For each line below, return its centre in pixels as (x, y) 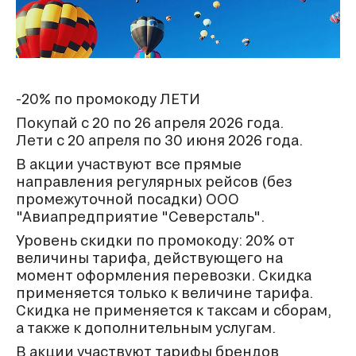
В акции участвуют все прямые (129, 164)
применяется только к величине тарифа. (164, 293)
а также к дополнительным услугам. (146, 328)
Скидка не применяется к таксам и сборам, (174, 310)
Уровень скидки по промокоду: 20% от (155, 240)
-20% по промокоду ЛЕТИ (108, 99)
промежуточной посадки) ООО (128, 199)
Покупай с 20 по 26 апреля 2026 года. (150, 123)
